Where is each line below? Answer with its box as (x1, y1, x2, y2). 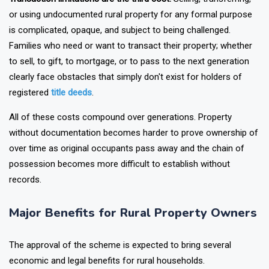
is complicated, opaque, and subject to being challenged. (9, 40, 231, 52)
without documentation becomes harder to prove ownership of (9, 143, 258, 154)
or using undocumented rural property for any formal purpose (9, 25, 252, 36)
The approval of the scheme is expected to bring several (9, 255, 231, 267)
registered (9, 103, 51, 114)
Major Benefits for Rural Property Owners (9, 220, 257, 237)
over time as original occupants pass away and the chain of (9, 159, 244, 170)
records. (9, 190, 41, 201)
